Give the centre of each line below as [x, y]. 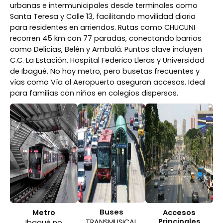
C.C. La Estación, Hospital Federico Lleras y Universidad [107, 60]
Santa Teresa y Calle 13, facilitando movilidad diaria [103, 17]
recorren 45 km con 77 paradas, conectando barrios [106, 39]
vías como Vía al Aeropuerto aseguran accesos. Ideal [108, 82]
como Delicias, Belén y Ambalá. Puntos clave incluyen [106, 50]
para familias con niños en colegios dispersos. [94, 93]
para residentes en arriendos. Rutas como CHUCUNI [103, 28]
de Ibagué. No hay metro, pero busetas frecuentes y [105, 71]
